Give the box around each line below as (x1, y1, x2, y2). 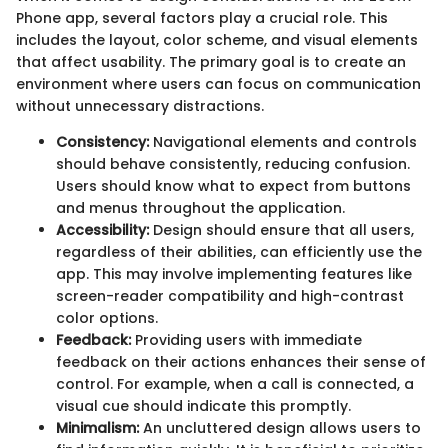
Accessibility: (56, 220, 149, 241)
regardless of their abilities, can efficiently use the (56, 242, 422, 263)
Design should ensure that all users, (149, 220, 414, 241)
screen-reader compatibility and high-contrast (56, 286, 404, 307)
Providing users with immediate (131, 330, 362, 351)
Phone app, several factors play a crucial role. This (16, 8, 388, 29)
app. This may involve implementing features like (56, 264, 412, 285)
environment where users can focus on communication (16, 74, 421, 95)
